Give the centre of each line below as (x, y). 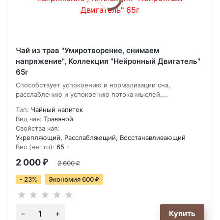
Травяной (58, 119)
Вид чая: (29, 119)
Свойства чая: (38, 128)
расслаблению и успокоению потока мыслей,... (92, 95)
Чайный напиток (57, 110)
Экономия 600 (72, 179)
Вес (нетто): (35, 147)
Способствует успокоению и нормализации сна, (93, 85)
